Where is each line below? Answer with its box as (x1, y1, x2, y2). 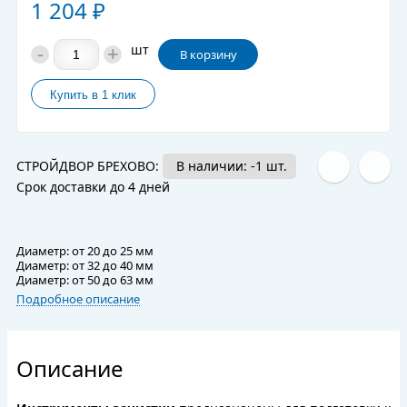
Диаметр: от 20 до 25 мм (16, 243, 154, 260)
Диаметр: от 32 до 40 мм (16, 257, 154, 274)
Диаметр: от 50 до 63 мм (16, 272, 154, 289)
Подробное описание (16, 291, 140, 308)
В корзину (179, 46, 237, 64)
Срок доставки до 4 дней (16, 178, 170, 196)
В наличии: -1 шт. (176, 157, 287, 175)
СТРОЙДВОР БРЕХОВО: (16, 157, 163, 175)
